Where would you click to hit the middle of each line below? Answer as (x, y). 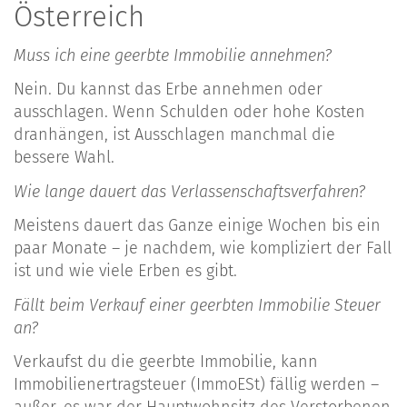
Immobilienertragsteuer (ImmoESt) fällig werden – (196, 385)
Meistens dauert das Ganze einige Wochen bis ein (197, 226)
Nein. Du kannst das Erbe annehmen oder (168, 89)
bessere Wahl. (64, 158)
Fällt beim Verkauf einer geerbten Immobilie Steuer (197, 305)
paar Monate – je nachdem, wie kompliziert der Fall (203, 248)
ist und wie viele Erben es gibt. (125, 271)
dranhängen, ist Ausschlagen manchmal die (174, 135)
